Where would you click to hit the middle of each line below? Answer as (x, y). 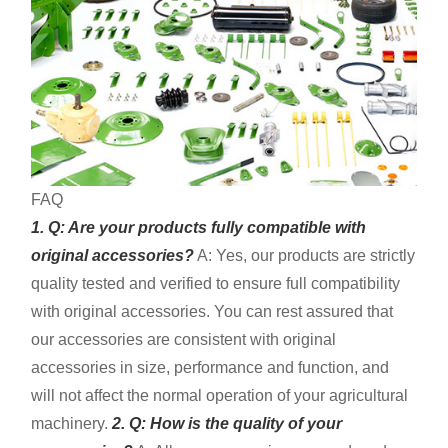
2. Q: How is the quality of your (227, 423)
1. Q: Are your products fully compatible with (199, 227)
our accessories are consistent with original (184, 339)
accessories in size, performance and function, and (210, 367)
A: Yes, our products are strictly (305, 255)
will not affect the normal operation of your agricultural (220, 395)
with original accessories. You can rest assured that (212, 311)
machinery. (72, 423)
